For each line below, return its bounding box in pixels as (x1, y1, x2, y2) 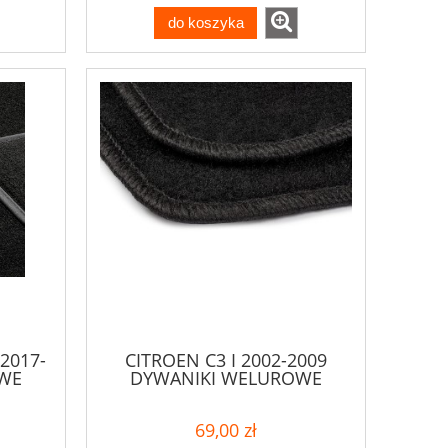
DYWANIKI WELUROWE (130, 365, 322, 390)
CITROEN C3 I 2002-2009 (125, 347, 327, 372)
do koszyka (167, 14, 244, 32)
